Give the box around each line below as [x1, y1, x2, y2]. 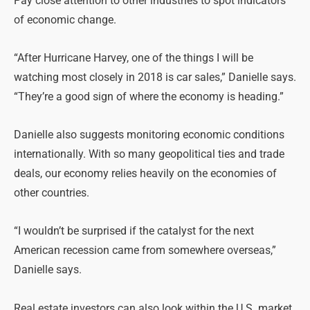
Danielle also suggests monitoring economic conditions [14, 129, 284, 142]
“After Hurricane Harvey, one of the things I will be [14, 52, 253, 65]
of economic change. [14, 14, 116, 27]
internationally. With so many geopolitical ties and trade [14, 148, 284, 161]
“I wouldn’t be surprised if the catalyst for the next [14, 225, 254, 238]
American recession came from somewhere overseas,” [14, 244, 276, 257]
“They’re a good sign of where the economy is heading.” [14, 91, 284, 104]
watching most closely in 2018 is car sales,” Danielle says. [14, 71, 296, 84]
